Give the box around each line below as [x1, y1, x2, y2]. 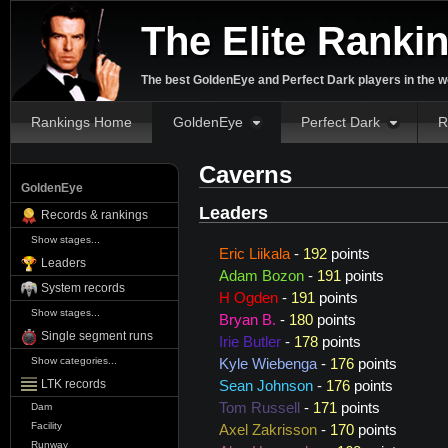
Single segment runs [41, 329, 153, 343]
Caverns [199, 161, 292, 188]
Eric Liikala [219, 246, 290, 263]
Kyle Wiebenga [219, 356, 317, 373]
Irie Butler [219, 334, 281, 351]
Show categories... [31, 355, 117, 366]
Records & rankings [41, 208, 148, 222]
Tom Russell [219, 400, 300, 417]
